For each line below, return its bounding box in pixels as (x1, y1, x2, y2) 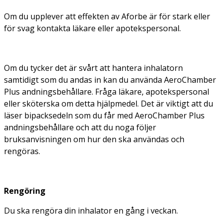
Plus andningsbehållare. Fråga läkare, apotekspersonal (4, 86, 209, 97)
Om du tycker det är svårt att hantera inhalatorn (4, 62, 183, 73)
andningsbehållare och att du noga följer (4, 121, 156, 133)
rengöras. (4, 145, 40, 157)
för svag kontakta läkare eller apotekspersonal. (4, 22, 181, 34)
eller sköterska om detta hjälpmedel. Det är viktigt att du (4, 98, 213, 109)
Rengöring (4, 185, 46, 196)
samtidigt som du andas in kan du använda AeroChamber (4, 74, 216, 85)
